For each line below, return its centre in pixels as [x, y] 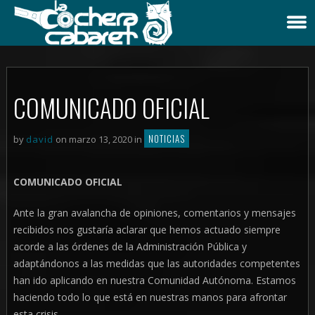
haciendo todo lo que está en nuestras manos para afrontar [150, 297]
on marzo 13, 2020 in [98, 139]
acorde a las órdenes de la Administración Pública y [130, 246]
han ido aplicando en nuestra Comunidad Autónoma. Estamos [154, 280]
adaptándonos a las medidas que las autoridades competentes [156, 263]
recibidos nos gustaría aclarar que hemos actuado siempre [147, 230]
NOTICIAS [166, 139]
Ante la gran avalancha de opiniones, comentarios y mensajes [154, 213]
